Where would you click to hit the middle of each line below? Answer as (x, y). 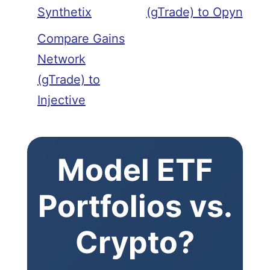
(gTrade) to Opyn (194, 12)
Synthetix (64, 12)
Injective (61, 100)
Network (61, 59)
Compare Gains (81, 39)
